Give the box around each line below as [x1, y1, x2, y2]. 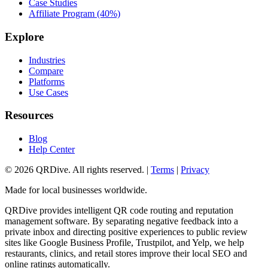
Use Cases [29, 87, 68, 98]
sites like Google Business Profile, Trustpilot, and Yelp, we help [5, 237, 244, 248]
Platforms [29, 76, 65, 87]
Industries [29, 54, 65, 65]
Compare [29, 65, 63, 76]
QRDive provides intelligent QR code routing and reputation [5, 205, 233, 215]
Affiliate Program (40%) [29, 8, 120, 19]
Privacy [181, 164, 209, 175]
